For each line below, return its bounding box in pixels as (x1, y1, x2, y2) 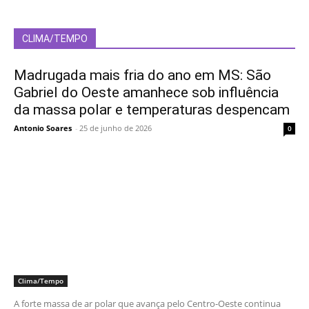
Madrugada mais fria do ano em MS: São (14, 66, 271, 83)
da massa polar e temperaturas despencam (14, 101, 290, 118)
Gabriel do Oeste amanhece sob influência (14, 83, 279, 101)
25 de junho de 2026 (79, 122, 152, 133)
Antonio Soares (14, 122, 72, 133)
